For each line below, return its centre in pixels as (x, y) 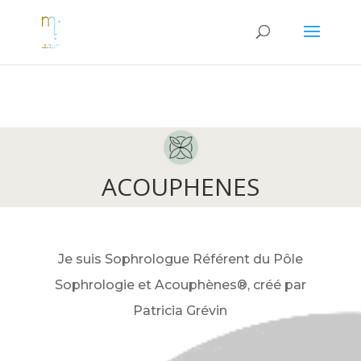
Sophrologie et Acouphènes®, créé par (180, 285)
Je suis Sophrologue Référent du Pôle (180, 259)
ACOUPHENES (180, 187)
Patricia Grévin (180, 311)
